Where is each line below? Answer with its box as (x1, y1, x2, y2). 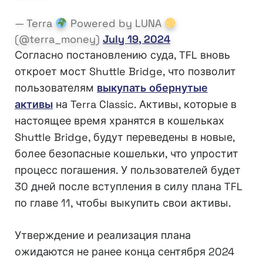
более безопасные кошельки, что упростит (15, 147, 238, 161)
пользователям (15, 81, 97, 95)
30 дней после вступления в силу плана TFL (15, 180, 242, 194)
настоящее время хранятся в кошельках (15, 114, 224, 128)
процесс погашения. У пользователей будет (15, 163, 241, 177)
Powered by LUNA (67, 16, 164, 31)
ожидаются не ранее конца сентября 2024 (15, 245, 234, 259)
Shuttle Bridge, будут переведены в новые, (15, 130, 235, 144)
